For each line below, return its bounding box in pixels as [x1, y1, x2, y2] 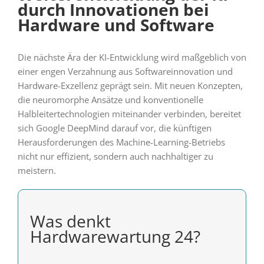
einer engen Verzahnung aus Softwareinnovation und [17, 65, 233, 78]
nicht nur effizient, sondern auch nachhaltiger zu [17, 150, 213, 163]
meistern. [17, 164, 56, 177]
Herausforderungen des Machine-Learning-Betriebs [17, 136, 225, 148]
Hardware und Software [17, 13, 214, 36]
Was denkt [29, 210, 111, 233]
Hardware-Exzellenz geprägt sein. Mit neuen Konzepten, [17, 80, 243, 92]
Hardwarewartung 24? [29, 225, 200, 248]
